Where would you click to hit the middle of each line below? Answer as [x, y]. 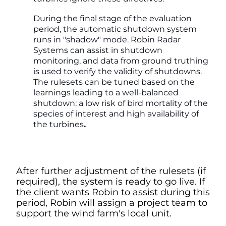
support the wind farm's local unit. [95, 213]
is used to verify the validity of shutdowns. [118, 71]
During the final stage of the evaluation [112, 18]
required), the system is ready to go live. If [110, 181]
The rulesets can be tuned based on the [114, 82]
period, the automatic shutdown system [115, 29]
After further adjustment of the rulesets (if [111, 171]
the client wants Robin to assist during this [113, 192]
